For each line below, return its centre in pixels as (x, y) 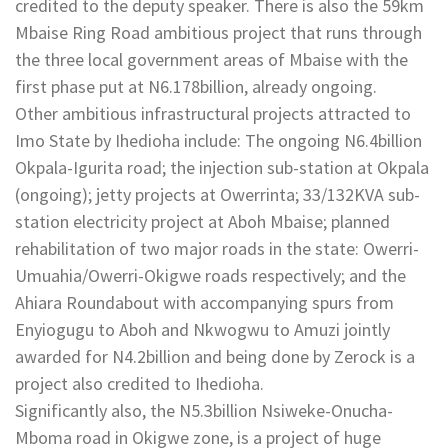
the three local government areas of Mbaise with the (211, 59)
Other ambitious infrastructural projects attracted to (213, 113)
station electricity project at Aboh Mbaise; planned (202, 221)
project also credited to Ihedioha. (139, 383)
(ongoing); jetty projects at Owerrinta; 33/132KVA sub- (217, 194)
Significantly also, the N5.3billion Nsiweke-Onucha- (204, 410)
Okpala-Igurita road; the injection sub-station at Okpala (222, 167)
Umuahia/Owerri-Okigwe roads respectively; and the (210, 275)
